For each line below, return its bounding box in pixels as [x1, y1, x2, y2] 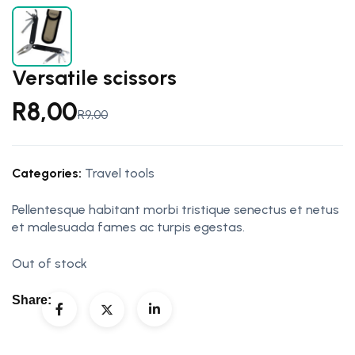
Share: [12, 292, 52, 307]
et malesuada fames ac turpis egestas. [12, 219, 245, 235]
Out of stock [12, 255, 87, 271]
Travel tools [85, 165, 155, 181]
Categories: [12, 165, 82, 181]
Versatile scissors [12, 64, 177, 90]
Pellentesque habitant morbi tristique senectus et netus [12, 201, 339, 217]
